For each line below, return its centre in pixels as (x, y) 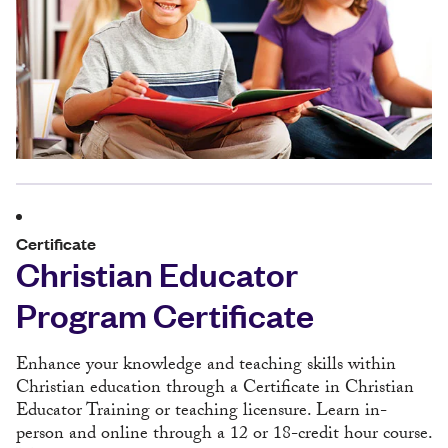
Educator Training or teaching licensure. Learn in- (201, 413)
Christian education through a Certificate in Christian (215, 390)
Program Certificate (165, 314)
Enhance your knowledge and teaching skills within (206, 367)
